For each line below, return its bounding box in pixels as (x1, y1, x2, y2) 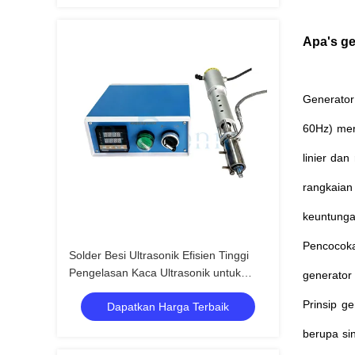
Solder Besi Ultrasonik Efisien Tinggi (69, 249, 249, 261)
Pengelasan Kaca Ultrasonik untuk (69, 266, 241, 279)
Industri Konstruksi (69, 284, 162, 296)
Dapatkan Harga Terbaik (107, 300, 229, 313)
